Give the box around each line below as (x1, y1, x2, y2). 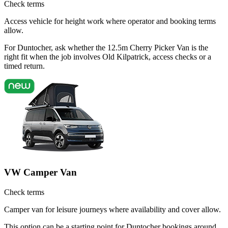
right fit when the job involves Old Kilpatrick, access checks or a (4, 52, 211, 62)
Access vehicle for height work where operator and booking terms (4, 17, 216, 26)
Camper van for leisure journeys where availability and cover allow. (4, 205, 221, 214)
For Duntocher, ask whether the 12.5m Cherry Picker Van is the (4, 43, 208, 52)
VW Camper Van (4, 167, 77, 178)
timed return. (4, 62, 45, 71)
